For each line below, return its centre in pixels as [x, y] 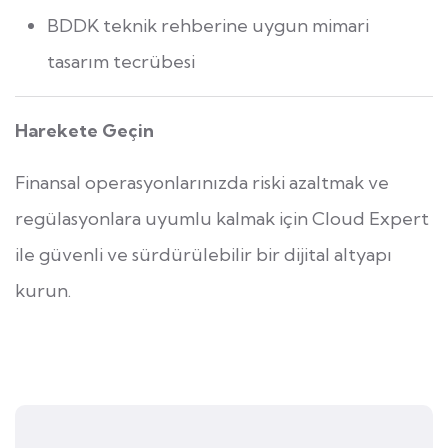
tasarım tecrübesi [121, 62]
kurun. [43, 291]
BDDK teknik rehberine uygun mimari [208, 26]
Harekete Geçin [84, 131]
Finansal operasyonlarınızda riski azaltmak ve [202, 183]
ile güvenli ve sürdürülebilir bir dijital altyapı [203, 255]
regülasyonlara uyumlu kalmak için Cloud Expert [222, 219]
